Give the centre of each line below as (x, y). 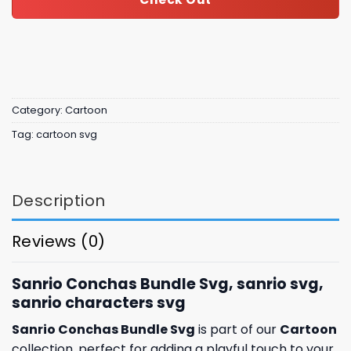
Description (59, 200)
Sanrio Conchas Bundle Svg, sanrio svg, (168, 284)
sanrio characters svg (99, 302)
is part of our (237, 330)
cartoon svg (67, 135)
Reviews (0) (59, 241)
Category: (38, 110)
